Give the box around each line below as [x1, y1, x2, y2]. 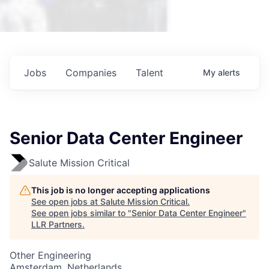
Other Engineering [10, 249, 91, 261]
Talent [136, 67, 163, 79]
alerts [218, 67, 240, 77]
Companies [65, 67, 116, 79]
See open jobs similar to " [31, 208, 131, 218]
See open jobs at [31, 196, 100, 207]
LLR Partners [31, 219, 82, 229]
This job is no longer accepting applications [31, 185, 210, 195]
